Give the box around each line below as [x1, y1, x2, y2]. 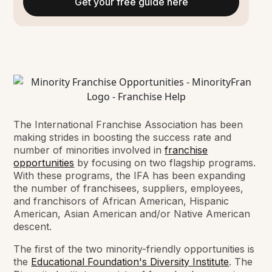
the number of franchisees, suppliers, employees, [13, 182, 244, 194]
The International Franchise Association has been [13, 118, 243, 131]
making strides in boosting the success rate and [13, 131, 232, 143]
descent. [13, 220, 52, 233]
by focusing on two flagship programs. [74, 156, 256, 169]
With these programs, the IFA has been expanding [13, 169, 246, 182]
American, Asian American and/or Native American [13, 207, 251, 220]
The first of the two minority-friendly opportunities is [13, 242, 255, 255]
